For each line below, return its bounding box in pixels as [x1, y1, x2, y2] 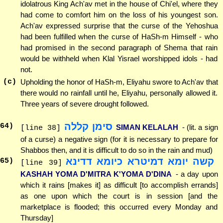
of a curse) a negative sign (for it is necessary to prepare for [20, 134, 218, 143]
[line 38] [20, 123, 61, 132]
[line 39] [20, 158, 62, 167]
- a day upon [175, 169, 218, 178]
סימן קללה [64, 120, 112, 132]
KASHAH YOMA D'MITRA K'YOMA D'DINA [20, 169, 172, 178]
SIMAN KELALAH [116, 122, 179, 131]
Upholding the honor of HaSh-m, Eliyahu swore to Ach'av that [20, 78, 218, 87]
